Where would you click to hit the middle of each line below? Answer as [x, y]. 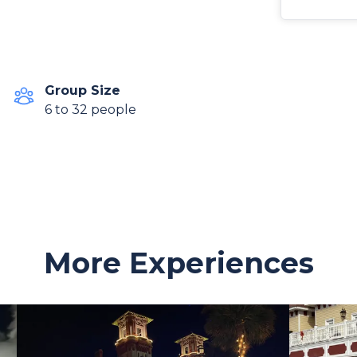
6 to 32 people [90, 110]
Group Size [82, 90]
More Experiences [178, 263]
